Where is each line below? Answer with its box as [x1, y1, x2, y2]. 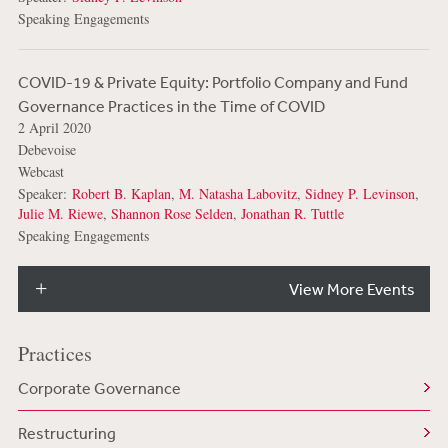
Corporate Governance [17, 378, 181, 399]
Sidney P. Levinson [304, 184, 415, 204]
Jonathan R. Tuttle [240, 204, 344, 224]
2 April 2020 [17, 118, 91, 138]
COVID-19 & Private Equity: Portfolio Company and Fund [17, 72, 408, 93]
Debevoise [17, 140, 76, 160]
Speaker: [17, 184, 72, 204]
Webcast [17, 162, 64, 182]
